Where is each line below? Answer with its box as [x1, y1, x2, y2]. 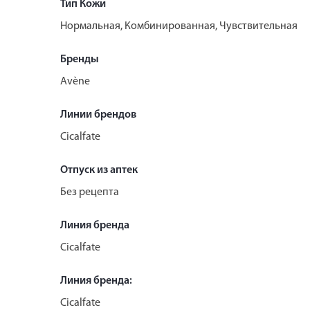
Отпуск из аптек [60, 164, 138, 176]
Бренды [60, 53, 99, 65]
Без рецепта [60, 186, 119, 198]
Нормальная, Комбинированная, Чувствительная [60, 20, 298, 32]
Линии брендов [60, 109, 136, 120]
